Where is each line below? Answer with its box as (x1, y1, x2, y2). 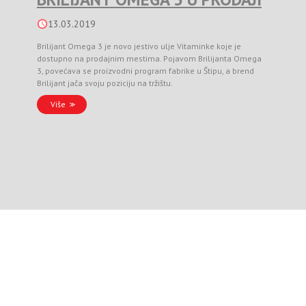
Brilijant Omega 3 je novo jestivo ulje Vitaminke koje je (36, 41, 241, 51)
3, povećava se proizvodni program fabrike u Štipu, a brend (36, 66, 254, 76)
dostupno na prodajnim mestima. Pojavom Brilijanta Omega (36, 53, 262, 64)
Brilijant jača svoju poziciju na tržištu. (36, 78, 173, 88)
